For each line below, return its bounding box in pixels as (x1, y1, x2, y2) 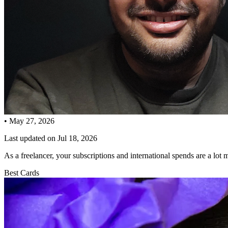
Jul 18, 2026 (58, 133, 97, 142)
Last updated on (4, 133, 58, 142)
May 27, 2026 (9, 116, 54, 125)
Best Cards (4, 168, 39, 177)
